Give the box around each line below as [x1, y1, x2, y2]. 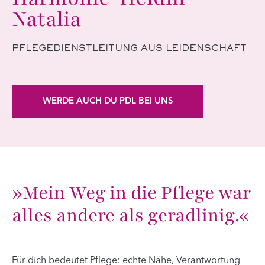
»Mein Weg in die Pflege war [12, 180, 251, 205]
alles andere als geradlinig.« [12, 203, 250, 228]
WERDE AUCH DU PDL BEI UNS [42, 96, 173, 106]
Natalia [12, 5, 81, 34]
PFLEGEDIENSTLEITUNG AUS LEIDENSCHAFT [12, 44, 247, 53]
